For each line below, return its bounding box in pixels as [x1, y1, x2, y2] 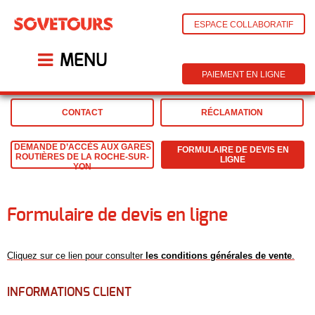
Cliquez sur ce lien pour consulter [7, 250, 146, 261]
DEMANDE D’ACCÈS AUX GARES [13, 142, 151, 152]
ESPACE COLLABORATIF [194, 20, 293, 30]
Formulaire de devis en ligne [7, 207, 228, 224]
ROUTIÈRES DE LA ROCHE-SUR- [15, 152, 149, 162]
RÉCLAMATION [201, 108, 263, 118]
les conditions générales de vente [146, 250, 292, 261]
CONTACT [62, 108, 103, 118]
